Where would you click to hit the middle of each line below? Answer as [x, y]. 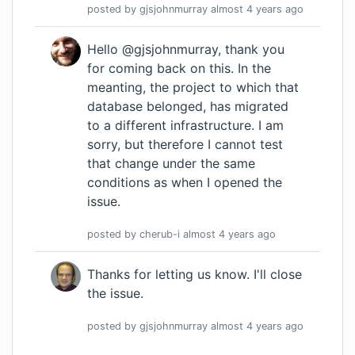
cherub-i [160, 235]
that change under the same [171, 164]
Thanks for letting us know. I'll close [195, 275]
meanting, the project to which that [193, 88]
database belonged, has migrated [188, 107]
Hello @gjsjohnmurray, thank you [186, 50]
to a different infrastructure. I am [185, 126]
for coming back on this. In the [179, 69]
